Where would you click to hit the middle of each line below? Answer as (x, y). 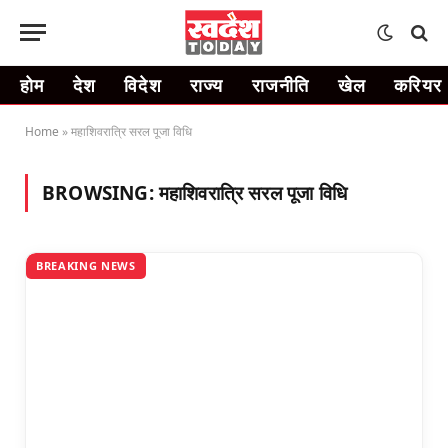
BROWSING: (100, 193)
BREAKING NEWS (86, 265)
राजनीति (280, 85)
